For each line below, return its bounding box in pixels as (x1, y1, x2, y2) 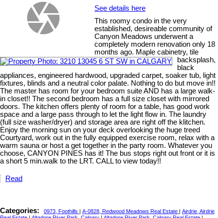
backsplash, (177, 56, 216, 64)
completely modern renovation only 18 (94, 40, 216, 49)
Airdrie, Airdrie (182, 208, 215, 215)
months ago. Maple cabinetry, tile (94, 48, 199, 56)
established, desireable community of (94, 25, 213, 33)
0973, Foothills (44, 208, 79, 215)
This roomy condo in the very (94, 17, 187, 25)
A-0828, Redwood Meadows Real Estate (82, 208, 179, 215)
